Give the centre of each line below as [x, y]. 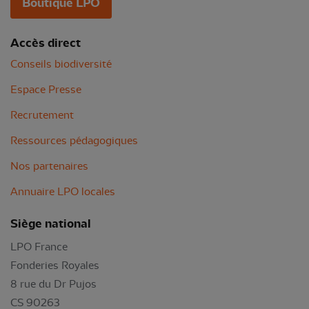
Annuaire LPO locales [63, 191]
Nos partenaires [49, 166]
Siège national [51, 223]
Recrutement [42, 115]
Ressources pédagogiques [74, 140]
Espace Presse [46, 89]
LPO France [39, 247]
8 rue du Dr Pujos [53, 284]
